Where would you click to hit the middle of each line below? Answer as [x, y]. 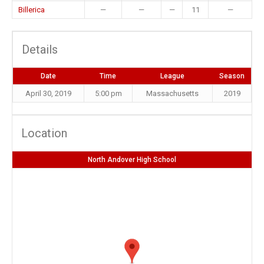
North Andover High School [132, 160]
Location [44, 133]
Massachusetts [172, 93]
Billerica [32, 10]
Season [232, 76]
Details [40, 49]
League [172, 76]
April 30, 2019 [48, 93]
